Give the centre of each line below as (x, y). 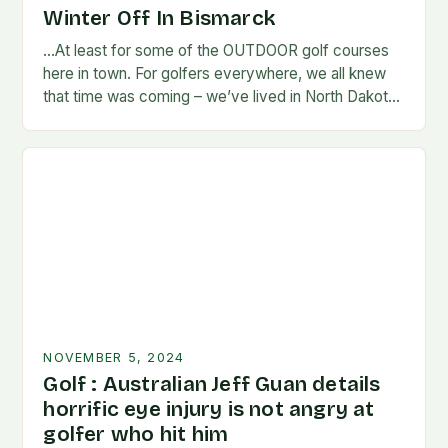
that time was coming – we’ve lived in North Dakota (220, 97)
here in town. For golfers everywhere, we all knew (215, 74)
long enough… (91, 120)
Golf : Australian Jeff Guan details (212, 385)
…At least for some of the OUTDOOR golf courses (216, 51)
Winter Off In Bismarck (159, 19)
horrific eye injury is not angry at (209, 410)
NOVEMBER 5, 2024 (114, 358)
